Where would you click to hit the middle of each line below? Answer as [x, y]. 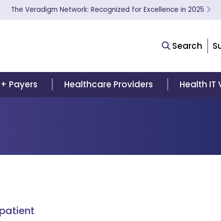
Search [186, 46]
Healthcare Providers [108, 84]
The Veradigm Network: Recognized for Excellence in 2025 [108, 10]
